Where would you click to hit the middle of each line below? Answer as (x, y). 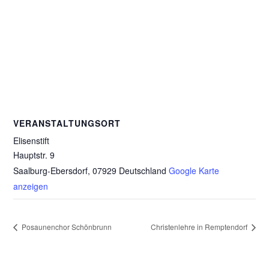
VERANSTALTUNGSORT (67, 123)
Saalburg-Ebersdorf (51, 171)
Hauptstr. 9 (34, 155)
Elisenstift (32, 141)
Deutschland (143, 171)
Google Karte (194, 171)
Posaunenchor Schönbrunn (66, 226)
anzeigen (31, 186)
